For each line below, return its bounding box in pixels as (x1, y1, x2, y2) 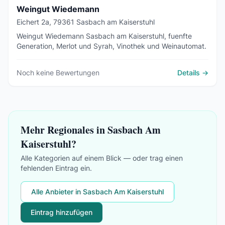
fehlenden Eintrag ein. (21, 164, 92, 172)
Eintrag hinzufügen (31, 208, 92, 216)
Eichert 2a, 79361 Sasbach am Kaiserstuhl (17, 18, 155, 26)
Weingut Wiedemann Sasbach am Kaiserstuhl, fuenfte (17, 32, 192, 40)
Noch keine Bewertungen (17, 68, 99, 77)
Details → (177, 68, 208, 77)
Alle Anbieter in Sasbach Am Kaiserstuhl (31, 187, 164, 196)
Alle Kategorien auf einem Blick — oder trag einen (21, 154, 183, 162)
